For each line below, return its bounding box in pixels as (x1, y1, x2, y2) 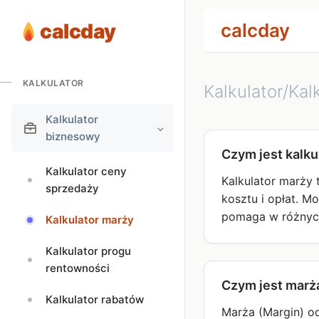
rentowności (46, 261, 110, 275)
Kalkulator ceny (46, 164, 127, 178)
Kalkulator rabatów (46, 293, 144, 306)
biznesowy (46, 130, 100, 143)
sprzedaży (46, 182, 99, 195)
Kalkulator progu (46, 244, 131, 258)
